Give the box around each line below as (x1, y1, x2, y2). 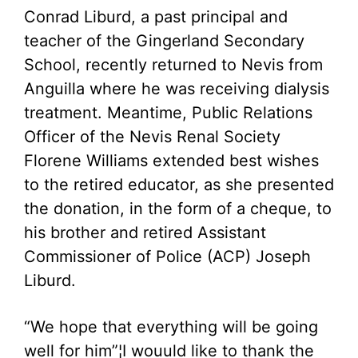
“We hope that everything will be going (24, 317, 318, 336)
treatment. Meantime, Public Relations (24, 103, 312, 122)
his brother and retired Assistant (24, 223, 266, 242)
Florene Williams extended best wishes (24, 151, 319, 170)
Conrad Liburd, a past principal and (24, 7, 288, 26)
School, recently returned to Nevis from (24, 55, 323, 74)
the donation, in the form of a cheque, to (24, 199, 332, 218)
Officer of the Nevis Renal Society (24, 127, 280, 146)
